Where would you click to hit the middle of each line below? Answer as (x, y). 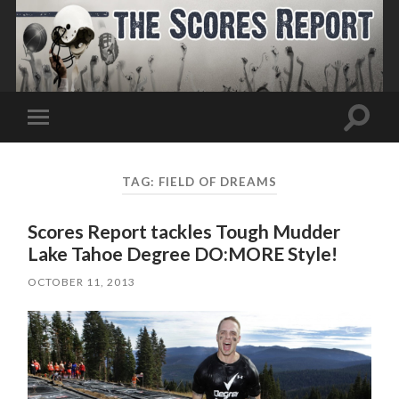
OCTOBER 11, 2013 (82, 282)
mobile (63, 145)
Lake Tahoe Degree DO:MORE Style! (183, 254)
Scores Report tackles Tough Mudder (184, 232)
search (376, 137)
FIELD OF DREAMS (217, 181)
